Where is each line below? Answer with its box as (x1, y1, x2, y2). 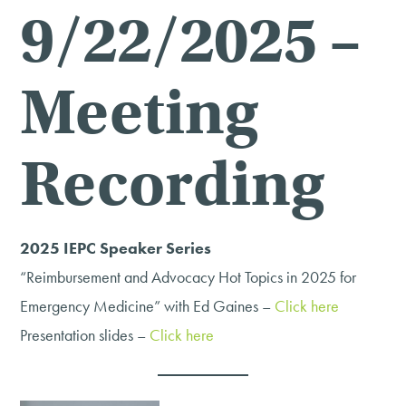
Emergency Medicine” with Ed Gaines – (20, 295, 275, 316)
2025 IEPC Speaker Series (20, 237, 212, 258)
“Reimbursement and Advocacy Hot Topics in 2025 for (20, 266, 357, 287)
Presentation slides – (20, 324, 150, 345)
